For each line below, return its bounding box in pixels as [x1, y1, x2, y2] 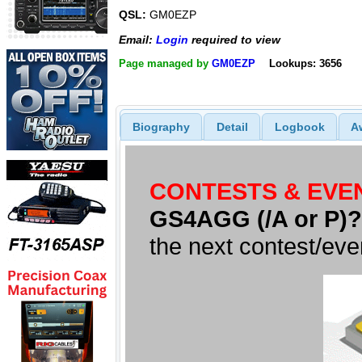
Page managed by [119, 57, 212, 69]
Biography [132, 120, 190, 133]
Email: [119, 32, 156, 46]
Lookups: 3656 [268, 57, 342, 69]
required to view [188, 32, 280, 46]
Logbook [274, 120, 325, 133]
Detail [216, 120, 248, 133]
